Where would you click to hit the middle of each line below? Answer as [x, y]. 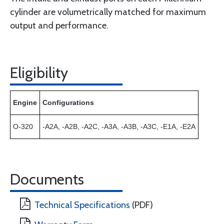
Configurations [68, 103]
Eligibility [39, 73]
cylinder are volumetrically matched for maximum [108, 12]
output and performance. [59, 26]
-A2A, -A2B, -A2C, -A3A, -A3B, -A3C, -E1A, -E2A [119, 127]
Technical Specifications [82, 205]
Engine [25, 103]
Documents [47, 179]
